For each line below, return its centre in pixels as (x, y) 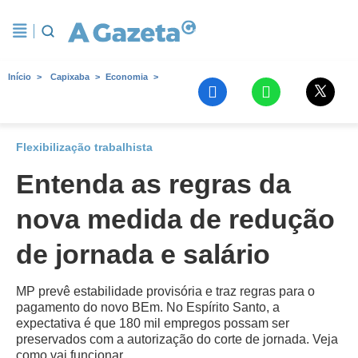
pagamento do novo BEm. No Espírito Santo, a (148, 307)
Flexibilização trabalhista (84, 147)
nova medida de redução (175, 219)
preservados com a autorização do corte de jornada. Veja (177, 339)
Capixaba (70, 77)
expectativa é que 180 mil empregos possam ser (153, 323)
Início (20, 77)
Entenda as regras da (153, 184)
